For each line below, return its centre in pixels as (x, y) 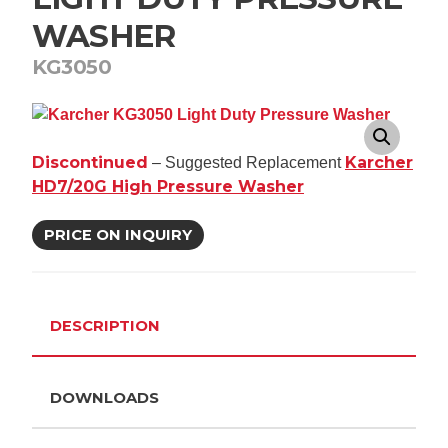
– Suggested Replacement (246, 162)
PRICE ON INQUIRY (118, 235)
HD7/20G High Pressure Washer (168, 186)
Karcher (379, 162)
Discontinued (90, 162)
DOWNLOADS (104, 398)
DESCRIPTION (105, 326)
